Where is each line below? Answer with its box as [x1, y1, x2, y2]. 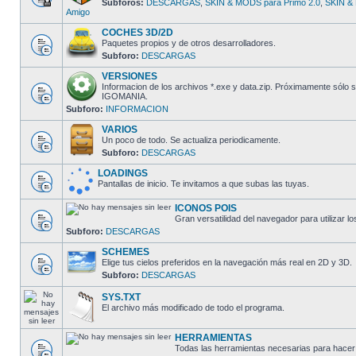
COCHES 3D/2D [102, 27, 173, 38]
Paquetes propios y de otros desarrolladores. [102, 38, 276, 48]
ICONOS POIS [175, 203, 237, 214]
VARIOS [102, 124, 137, 135]
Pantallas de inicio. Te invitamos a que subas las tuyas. [98, 179, 309, 188]
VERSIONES [102, 71, 157, 82]
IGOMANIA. [102, 91, 148, 101]
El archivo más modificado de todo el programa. [102, 303, 284, 312]
